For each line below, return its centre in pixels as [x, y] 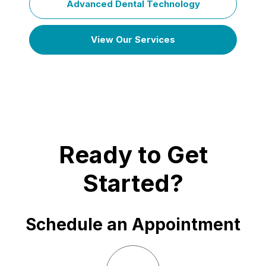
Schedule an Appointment [133, 224]
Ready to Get [133, 155]
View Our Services [133, 39]
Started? [133, 183]
